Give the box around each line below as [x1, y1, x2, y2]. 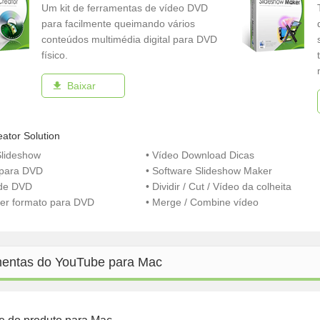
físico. [41, 49, 68, 61]
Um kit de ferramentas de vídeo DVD [41, 2, 208, 14]
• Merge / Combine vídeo [146, 196, 259, 208]
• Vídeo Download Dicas [146, 149, 255, 161]
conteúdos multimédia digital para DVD [41, 34, 217, 45]
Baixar [67, 80, 96, 91]
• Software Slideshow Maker [146, 165, 273, 176]
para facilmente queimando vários [41, 18, 195, 29]
